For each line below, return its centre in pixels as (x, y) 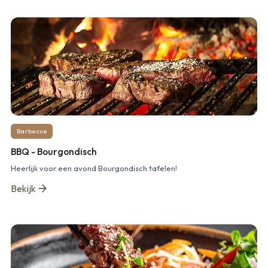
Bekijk (23, 189)
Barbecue (32, 131)
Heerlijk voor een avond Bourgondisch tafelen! (94, 168)
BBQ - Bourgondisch (54, 152)
